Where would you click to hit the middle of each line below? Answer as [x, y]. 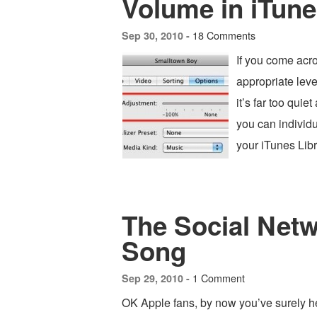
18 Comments [224, 35]
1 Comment [219, 278]
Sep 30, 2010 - [157, 35]
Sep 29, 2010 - [157, 278]
